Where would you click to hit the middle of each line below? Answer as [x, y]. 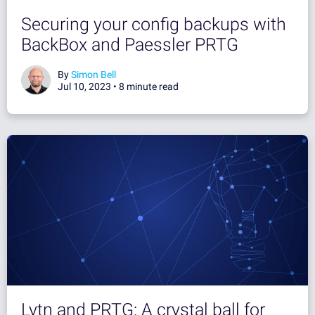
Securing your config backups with [154, 24]
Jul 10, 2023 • [88, 86]
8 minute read [149, 86]
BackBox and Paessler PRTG [130, 44]
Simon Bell [94, 74]
